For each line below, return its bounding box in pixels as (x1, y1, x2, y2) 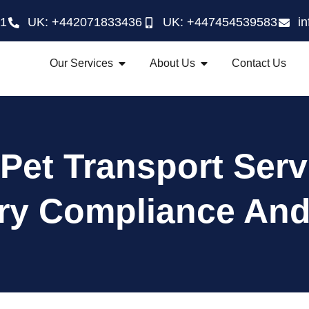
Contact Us (231, 57, 286, 70)
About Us (149, 57, 195, 70)
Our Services (49, 57, 113, 70)
